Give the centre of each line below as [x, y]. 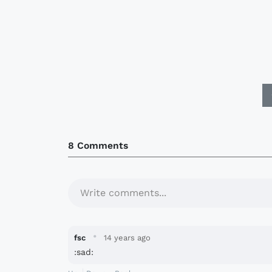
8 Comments [98, 145]
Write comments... [123, 192]
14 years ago [127, 237]
